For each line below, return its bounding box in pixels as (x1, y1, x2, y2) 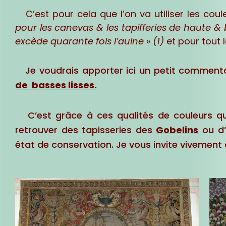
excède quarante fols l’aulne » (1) (15, 35, 164, 48)
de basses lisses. (15, 78, 97, 91)
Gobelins (156, 124, 199, 137)
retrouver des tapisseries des (15, 124, 156, 137)
